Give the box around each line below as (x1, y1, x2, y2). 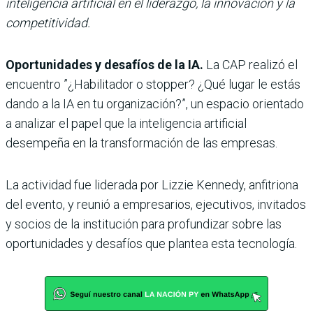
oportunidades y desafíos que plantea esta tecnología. (6, 235, 297, 251)
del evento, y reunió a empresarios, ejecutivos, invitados (6, 196, 306, 212)
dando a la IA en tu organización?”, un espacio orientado (6, 96, 304, 111)
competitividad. (6, 15, 90, 30)
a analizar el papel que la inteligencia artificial (6, 115, 247, 131)
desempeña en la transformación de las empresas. (6, 135, 277, 150)
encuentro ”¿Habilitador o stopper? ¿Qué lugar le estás (6, 76, 300, 92)
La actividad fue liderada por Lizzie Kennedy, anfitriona (6, 177, 298, 192)
